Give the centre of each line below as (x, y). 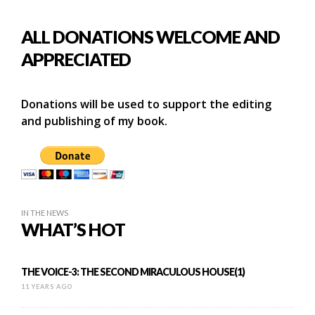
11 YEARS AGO (47, 286)
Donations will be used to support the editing (146, 104)
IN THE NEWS (45, 212)
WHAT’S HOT (73, 229)
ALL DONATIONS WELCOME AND (150, 36)
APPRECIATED (76, 59)
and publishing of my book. (94, 121)
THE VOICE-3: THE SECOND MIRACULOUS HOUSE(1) (133, 271)
